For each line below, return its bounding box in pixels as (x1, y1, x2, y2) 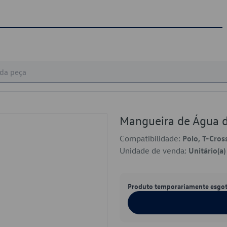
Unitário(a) (188, 145, 225, 156)
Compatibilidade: (120, 133, 182, 143)
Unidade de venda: (120, 145, 188, 156)
